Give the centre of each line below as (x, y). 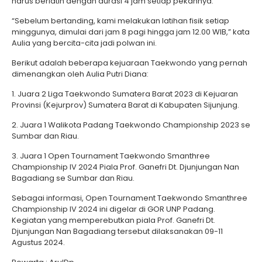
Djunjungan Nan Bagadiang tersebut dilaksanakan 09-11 (117, 232)
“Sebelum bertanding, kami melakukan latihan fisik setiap (120, 21)
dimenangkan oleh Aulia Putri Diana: (80, 74)
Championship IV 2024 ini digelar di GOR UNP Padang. (113, 209)
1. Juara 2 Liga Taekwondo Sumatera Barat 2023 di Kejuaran (125, 94)
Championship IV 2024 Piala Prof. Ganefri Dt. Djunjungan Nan (125, 167)
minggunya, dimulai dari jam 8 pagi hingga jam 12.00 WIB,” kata (131, 32)
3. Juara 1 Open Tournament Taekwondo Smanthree (111, 156)
